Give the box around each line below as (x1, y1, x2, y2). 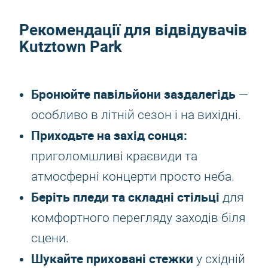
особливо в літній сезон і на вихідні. (31, 108, 241, 122)
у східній (193, 252, 245, 266)
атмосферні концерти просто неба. (31, 169, 234, 184)
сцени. (31, 231, 69, 245)
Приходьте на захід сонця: (31, 127, 187, 144)
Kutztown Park (19, 36, 122, 57)
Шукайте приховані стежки (31, 250, 193, 267)
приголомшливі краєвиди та (31, 149, 197, 163)
